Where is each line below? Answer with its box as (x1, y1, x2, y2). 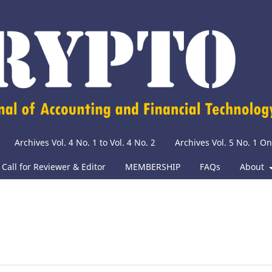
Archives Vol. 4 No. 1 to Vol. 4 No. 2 (15, 137, 155, 149)
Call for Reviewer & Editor (2, 161, 106, 173)
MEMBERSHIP (125, 161, 180, 173)
